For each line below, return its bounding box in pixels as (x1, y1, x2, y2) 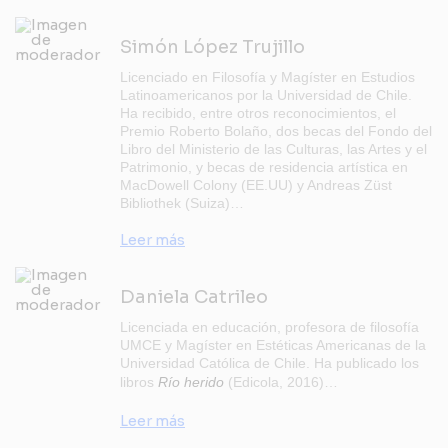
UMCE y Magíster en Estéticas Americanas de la (120, 337, 426, 353)
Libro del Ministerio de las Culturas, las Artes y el (120, 141, 427, 157)
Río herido (158, 374, 228, 390)
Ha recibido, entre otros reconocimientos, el (120, 105, 396, 121)
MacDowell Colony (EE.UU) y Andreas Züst (120, 177, 392, 193)
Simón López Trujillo (120, 36, 305, 58)
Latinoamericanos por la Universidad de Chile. (120, 87, 412, 103)
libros (120, 374, 158, 390)
